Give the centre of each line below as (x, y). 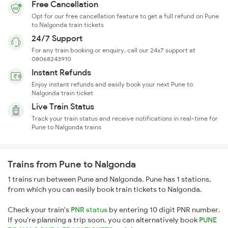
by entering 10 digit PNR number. (164, 210)
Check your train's (39, 210)
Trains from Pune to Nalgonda (72, 164)
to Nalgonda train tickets (68, 25)
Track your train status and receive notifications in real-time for (125, 119)
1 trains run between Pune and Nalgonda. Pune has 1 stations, (109, 179)
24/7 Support (57, 38)
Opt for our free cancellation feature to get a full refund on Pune (125, 16)
